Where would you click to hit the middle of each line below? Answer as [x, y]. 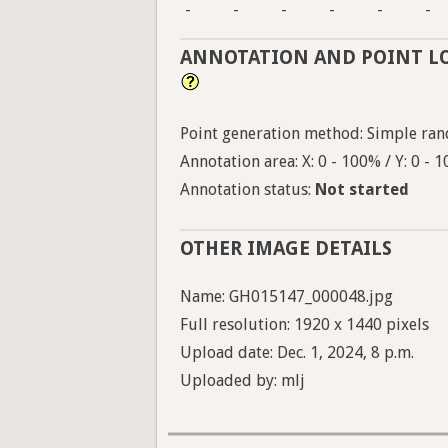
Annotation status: [247, 190]
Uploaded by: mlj [242, 381]
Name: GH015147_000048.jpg [286, 297]
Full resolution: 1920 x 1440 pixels [304, 325]
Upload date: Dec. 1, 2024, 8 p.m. [297, 353]
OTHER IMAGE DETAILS [286, 249]
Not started [362, 190]
